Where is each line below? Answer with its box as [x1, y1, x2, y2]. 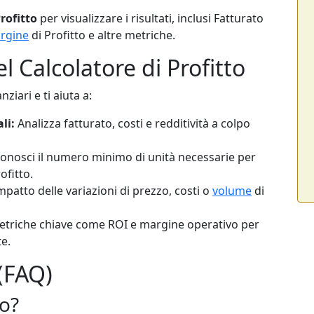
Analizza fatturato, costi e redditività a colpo [15, 115, 250, 131]
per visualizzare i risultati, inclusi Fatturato [37, 10, 264, 26]
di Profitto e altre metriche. [29, 27, 175, 43]
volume [212, 182, 252, 198]
